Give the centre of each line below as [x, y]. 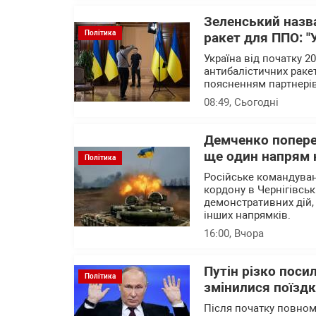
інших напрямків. [249, 215]
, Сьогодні [254, 102]
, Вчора [247, 233]
